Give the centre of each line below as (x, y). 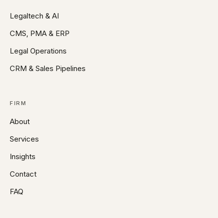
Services (24, 139)
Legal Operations (38, 51)
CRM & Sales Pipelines (48, 69)
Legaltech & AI (34, 16)
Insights (23, 157)
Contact (23, 174)
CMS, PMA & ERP (40, 34)
